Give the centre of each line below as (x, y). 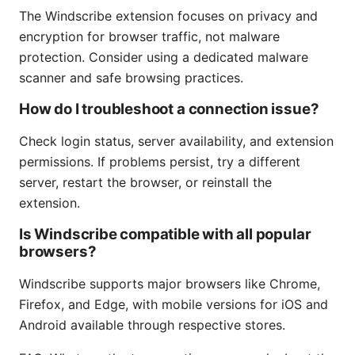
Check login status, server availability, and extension (176, 141)
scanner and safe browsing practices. (131, 78)
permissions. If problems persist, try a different (160, 162)
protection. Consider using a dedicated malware (164, 57)
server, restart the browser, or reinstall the (145, 183)
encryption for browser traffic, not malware (149, 37)
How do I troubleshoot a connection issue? (169, 109)
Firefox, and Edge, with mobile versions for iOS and (174, 305)
